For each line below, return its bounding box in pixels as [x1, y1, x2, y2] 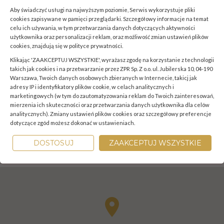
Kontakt [7, 140, 61, 161]
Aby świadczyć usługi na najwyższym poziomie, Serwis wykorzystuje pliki [10, 6, 195, 13]
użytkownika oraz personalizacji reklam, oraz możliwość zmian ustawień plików [10, 33, 208, 40]
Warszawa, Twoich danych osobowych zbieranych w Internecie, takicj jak [10, 74, 197, 81]
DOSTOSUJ [33, 138, 73, 147]
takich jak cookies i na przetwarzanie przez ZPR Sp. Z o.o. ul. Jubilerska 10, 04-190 [10, 65, 212, 72]
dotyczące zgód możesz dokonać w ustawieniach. [10, 119, 135, 126]
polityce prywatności [69, 42, 122, 49]
